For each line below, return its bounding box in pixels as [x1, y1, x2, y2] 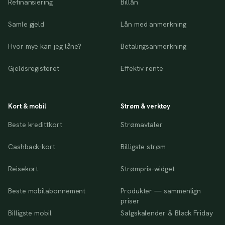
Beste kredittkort [8, 120, 62, 129]
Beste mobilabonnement [8, 186, 86, 195]
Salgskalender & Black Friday [121, 208, 213, 217]
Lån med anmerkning [121, 20, 186, 29]
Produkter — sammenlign [121, 186, 201, 195]
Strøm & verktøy [121, 102, 170, 110]
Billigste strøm [121, 142, 166, 151]
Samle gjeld [8, 20, 45, 29]
